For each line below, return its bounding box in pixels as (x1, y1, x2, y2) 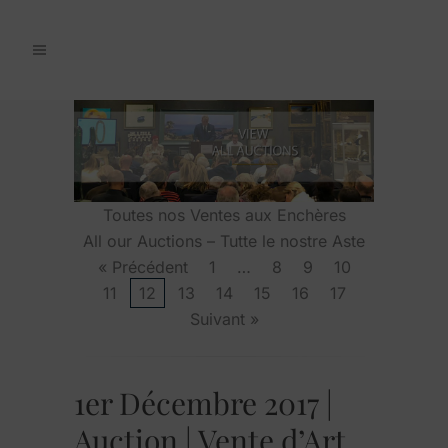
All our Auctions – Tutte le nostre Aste (83, 230, 365, 251)
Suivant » (189, 308, 259, 329)
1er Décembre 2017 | (74, 382, 333, 423)
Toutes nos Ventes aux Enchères (102, 204, 346, 225)
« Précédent (97, 256, 188, 277)
